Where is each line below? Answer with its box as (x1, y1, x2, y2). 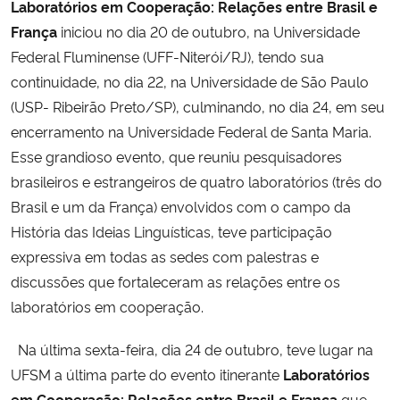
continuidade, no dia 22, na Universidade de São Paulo (11, 71, 369, 91)
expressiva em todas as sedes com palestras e (11, 246, 319, 266)
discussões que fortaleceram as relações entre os (11, 271, 340, 291)
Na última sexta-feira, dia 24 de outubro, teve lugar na (11, 338, 373, 359)
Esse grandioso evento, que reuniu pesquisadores (11, 146, 342, 166)
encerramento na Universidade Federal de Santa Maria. (11, 121, 371, 141)
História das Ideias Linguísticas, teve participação (11, 221, 332, 241)
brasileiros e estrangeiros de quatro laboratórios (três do (11, 171, 382, 191)
